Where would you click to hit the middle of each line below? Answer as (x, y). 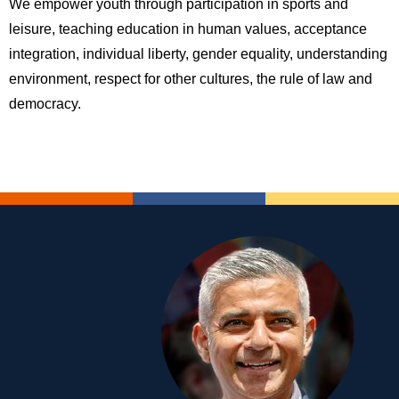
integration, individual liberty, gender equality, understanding (198, 53)
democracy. (45, 103)
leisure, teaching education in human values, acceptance (188, 28)
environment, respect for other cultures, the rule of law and (191, 78)
